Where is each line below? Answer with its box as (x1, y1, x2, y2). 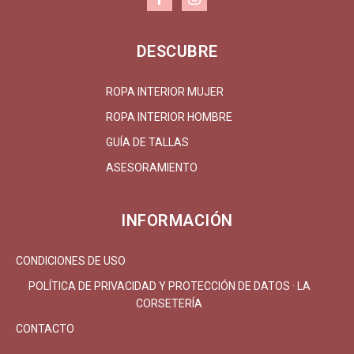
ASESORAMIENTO (106, 160, 198, 174)
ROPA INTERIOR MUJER (106, 85, 224, 98)
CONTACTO (16, 322, 74, 335)
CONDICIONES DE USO (16, 254, 126, 267)
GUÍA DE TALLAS (106, 135, 189, 149)
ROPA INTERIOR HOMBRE (106, 110, 232, 123)
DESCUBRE (136, 41, 218, 61)
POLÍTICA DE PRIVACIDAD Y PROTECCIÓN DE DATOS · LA (28, 279, 311, 292)
